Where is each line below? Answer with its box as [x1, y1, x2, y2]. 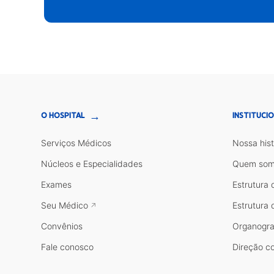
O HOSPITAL [41, 111, 85, 119]
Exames [41, 179, 72, 190]
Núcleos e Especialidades [41, 158, 143, 169]
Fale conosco [41, 241, 94, 252]
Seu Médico [41, 199, 89, 210]
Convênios [41, 220, 83, 231]
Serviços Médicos [41, 137, 112, 148]
